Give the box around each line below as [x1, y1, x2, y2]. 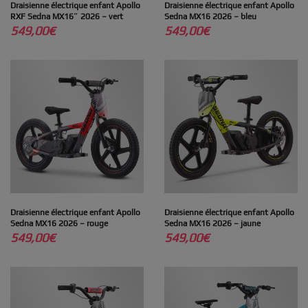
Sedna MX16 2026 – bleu [164, 11, 256, 21]
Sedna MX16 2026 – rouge [10, 218, 108, 228]
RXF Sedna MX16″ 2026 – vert [10, 11, 123, 21]
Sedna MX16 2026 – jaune [164, 218, 261, 228]
